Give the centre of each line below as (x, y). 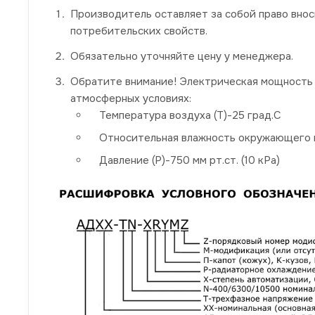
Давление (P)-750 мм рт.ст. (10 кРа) (189, 160)
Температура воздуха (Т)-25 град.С (190, 115)
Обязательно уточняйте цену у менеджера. (182, 56)
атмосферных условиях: (131, 98)
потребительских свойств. (139, 31)
